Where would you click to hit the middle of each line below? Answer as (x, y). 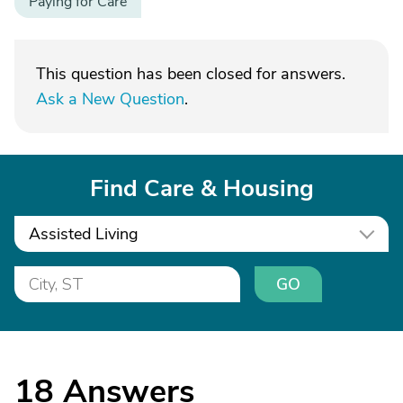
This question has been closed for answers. (191, 74)
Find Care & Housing (201, 188)
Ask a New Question (110, 99)
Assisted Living (84, 234)
